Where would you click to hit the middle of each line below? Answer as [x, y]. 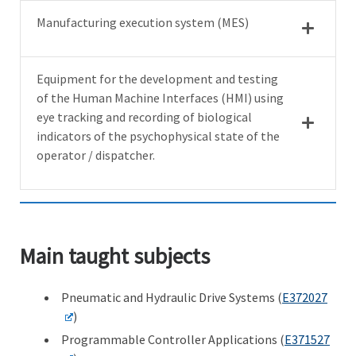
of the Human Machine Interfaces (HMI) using [160, 97]
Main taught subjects [115, 257]
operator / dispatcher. [96, 155]
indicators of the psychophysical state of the [158, 135]
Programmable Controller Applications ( [173, 340]
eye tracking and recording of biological [144, 116]
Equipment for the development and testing [157, 78]
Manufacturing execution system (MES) [143, 22]
